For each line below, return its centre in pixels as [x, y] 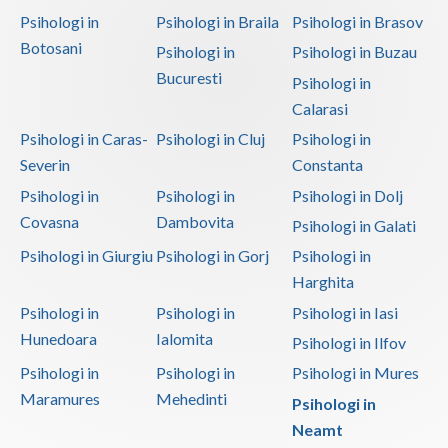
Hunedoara [58, 338]
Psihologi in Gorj [212, 256]
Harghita [322, 282]
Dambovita [194, 221]
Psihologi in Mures [355, 373]
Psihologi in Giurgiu [86, 256]
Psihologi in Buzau [354, 52]
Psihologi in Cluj [210, 139]
